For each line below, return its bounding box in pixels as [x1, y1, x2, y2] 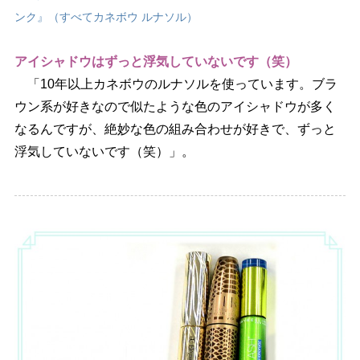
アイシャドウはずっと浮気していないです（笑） [14, 54, 297, 68]
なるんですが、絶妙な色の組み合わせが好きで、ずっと [14, 121, 336, 136]
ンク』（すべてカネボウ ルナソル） [14, 10, 198, 23]
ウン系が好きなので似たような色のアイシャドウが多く [14, 99, 336, 113]
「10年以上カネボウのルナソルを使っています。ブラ [14, 76, 337, 91]
